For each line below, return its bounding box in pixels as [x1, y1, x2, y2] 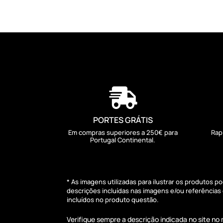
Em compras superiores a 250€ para [68, 128, 178, 137]
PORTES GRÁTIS [93, 114, 153, 126]
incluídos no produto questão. [67, 195, 159, 204]
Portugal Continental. [90, 135, 156, 145]
